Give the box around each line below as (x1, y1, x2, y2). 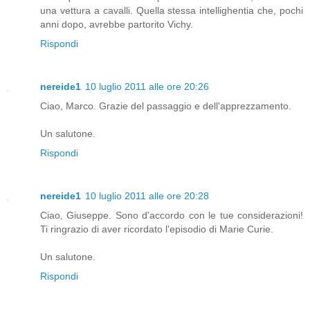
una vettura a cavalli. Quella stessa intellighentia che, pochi (40, 5, 303, 17)
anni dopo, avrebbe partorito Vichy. (40, 19, 193, 30)
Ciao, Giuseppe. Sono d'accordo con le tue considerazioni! (40, 210, 303, 221)
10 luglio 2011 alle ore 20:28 (85, 190, 209, 202)
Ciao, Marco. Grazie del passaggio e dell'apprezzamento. (40, 100, 291, 112)
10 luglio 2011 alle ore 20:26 (85, 81, 209, 93)
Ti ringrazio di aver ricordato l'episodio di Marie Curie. (40, 224, 273, 235)
